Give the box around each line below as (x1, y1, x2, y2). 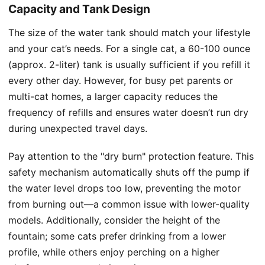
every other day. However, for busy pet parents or (8, 74, 233, 86)
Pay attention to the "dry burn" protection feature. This (8, 150, 254, 162)
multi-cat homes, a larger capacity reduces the (8, 90, 218, 102)
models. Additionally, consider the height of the (8, 214, 220, 226)
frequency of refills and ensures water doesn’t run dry (8, 106, 248, 118)
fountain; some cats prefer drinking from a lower (8, 230, 226, 242)
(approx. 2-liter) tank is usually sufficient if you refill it (8, 58, 250, 70)
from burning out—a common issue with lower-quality (8, 198, 250, 210)
